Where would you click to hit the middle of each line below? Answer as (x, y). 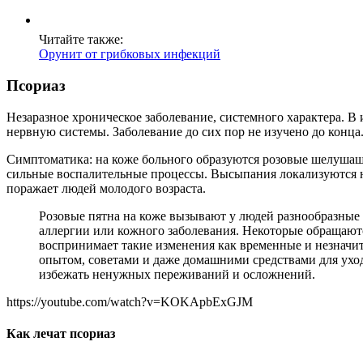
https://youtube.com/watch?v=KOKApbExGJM (130, 301)
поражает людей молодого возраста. (106, 188)
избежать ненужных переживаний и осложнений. (177, 274)
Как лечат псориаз (61, 334)
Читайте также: (81, 40)
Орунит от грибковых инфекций (130, 54)
